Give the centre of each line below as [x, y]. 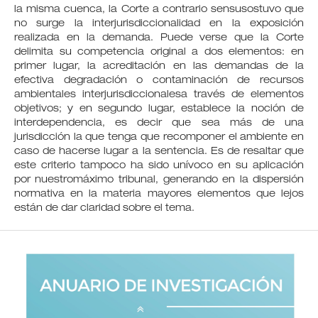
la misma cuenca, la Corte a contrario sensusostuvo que [159, 10]
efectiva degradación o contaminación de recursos [159, 81]
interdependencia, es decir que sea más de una [159, 123]
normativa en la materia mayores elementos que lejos [159, 194]
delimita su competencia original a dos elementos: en [159, 52]
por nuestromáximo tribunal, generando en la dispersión [159, 180]
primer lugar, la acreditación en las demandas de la [159, 66]
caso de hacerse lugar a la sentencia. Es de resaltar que [159, 152]
